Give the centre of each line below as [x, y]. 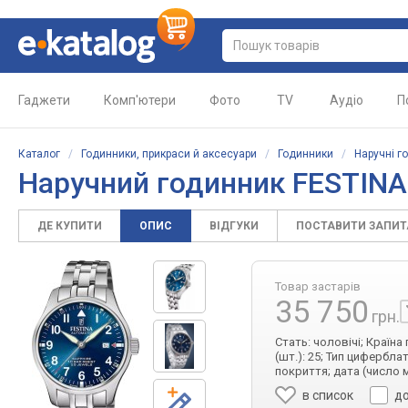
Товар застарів [318, 286]
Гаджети [44, 100]
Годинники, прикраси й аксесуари [169, 154]
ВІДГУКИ [234, 226]
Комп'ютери [140, 100]
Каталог [39, 154]
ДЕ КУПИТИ [70, 226]
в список [328, 395]
